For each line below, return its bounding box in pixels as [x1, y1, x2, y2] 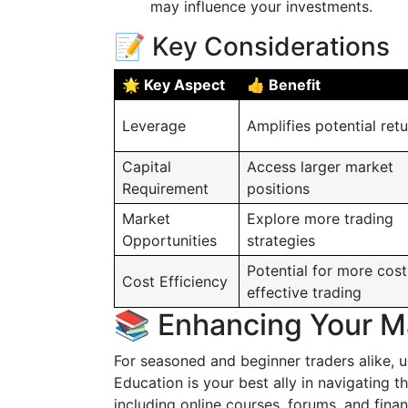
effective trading [247, 283, 362, 301]
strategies [247, 231, 315, 250]
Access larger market [247, 158, 393, 176]
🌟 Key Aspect [122, 76, 225, 94]
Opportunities [122, 231, 217, 250]
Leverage [122, 117, 186, 135]
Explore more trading [247, 209, 393, 228]
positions [247, 179, 310, 198]
